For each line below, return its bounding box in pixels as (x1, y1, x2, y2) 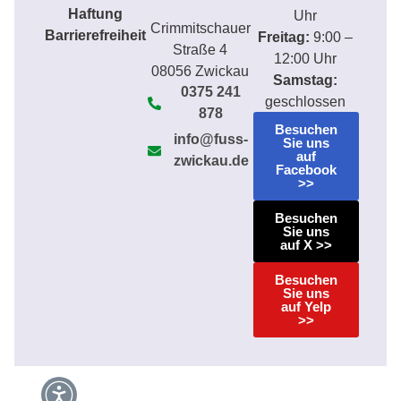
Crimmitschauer (149, 21, 251, 37)
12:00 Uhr (274, 50, 337, 66)
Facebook (275, 162, 337, 178)
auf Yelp (280, 299, 331, 315)
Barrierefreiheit (45, 27, 147, 43)
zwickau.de (173, 153, 249, 169)
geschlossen (265, 93, 346, 109)
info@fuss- (174, 132, 249, 148)
